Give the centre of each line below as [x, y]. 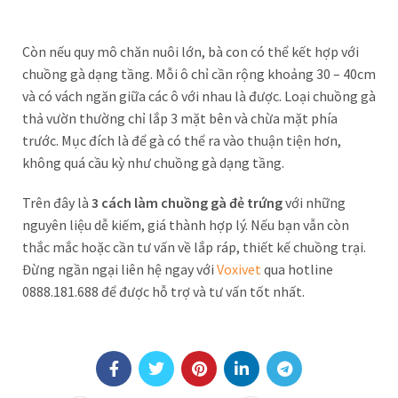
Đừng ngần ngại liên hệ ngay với [119, 269]
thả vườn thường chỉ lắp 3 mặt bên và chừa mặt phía [180, 118]
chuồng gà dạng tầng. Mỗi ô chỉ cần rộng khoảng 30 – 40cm [199, 74]
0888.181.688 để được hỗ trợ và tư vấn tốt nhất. [163, 291]
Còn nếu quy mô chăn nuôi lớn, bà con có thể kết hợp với [191, 52]
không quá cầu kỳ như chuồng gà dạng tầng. [153, 163]
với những [314, 203]
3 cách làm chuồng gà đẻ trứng [187, 203]
